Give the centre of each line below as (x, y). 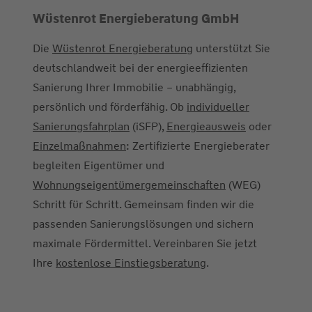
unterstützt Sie (232, 49)
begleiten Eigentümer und (99, 166)
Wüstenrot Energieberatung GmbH (136, 19)
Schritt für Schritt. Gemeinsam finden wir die (143, 205)
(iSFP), (148, 127)
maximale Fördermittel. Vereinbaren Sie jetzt (145, 244)
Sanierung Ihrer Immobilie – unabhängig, (134, 88)
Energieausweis (206, 127)
